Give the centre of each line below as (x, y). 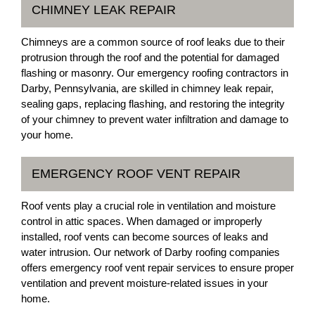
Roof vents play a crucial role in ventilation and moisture (148, 206)
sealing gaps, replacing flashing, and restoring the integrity (153, 104)
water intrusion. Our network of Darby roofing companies (150, 252)
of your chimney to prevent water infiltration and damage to (155, 119)
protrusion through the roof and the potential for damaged (150, 57)
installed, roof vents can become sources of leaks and (144, 237)
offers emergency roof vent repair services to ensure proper (157, 268)
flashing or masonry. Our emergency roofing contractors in (155, 73)
